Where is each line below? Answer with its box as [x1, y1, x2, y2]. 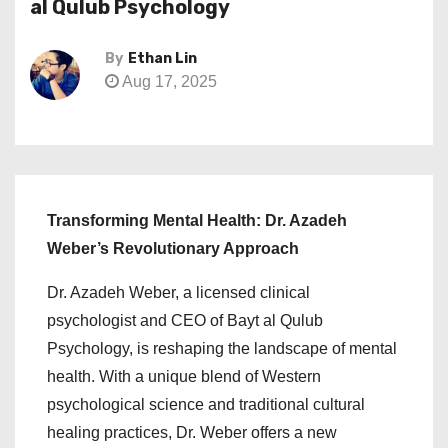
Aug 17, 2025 [119, 73, 217, 90]
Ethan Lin [128, 50, 197, 67]
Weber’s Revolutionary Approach [47, 240, 299, 257]
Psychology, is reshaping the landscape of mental [47, 340, 397, 357]
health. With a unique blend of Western [47, 368, 321, 385]
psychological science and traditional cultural [47, 396, 365, 413]
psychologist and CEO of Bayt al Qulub [47, 312, 323, 329]
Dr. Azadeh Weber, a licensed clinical [47, 284, 310, 301]
